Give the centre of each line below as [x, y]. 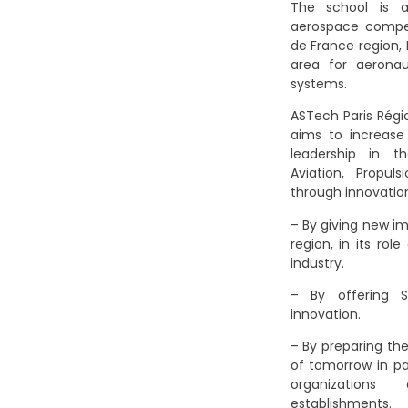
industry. [317, 263]
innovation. [325, 314]
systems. [318, 83]
